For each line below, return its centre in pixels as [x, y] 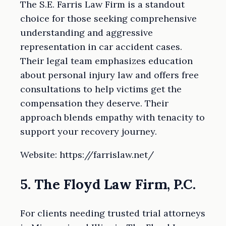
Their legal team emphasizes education [106, 61]
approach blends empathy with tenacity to [112, 118]
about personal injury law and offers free [109, 75]
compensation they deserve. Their [94, 103]
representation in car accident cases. [101, 47]
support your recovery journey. [89, 132]
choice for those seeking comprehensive [108, 19]
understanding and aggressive [87, 33]
